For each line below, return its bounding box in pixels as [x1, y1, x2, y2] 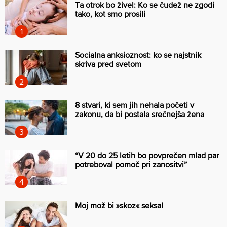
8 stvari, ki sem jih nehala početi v [75, 100, 194, 109]
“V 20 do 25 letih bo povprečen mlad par [75, 150, 219, 160]
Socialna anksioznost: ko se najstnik [75, 50, 201, 59]
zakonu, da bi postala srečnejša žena [75, 109, 204, 119]
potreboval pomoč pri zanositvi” [75, 159, 187, 169]
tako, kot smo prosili [75, 9, 145, 18]
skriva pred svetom [75, 59, 141, 68]
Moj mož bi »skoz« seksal [75, 200, 163, 210]
